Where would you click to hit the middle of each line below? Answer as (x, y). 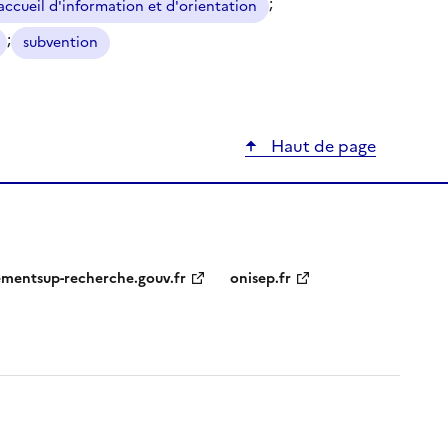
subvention (60, 42)
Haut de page (321, 145)
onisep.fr (260, 279)
